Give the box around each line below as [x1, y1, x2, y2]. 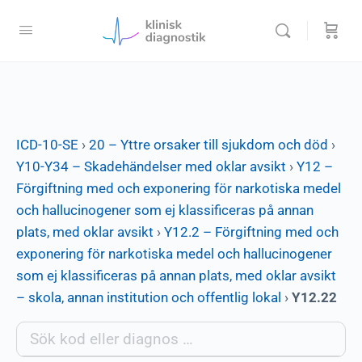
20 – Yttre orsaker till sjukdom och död [89, 137, 328, 153]
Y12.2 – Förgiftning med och [164, 224, 339, 240]
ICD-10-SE [16, 137, 78, 153]
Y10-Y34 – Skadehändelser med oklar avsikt [16, 158, 286, 175]
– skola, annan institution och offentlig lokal [16, 289, 281, 305]
